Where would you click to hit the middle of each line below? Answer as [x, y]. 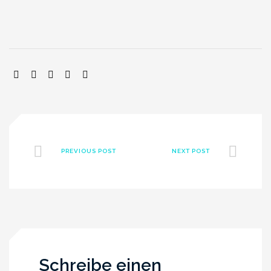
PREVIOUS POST [89, 151]
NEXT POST [191, 151]
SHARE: [29, 74]
